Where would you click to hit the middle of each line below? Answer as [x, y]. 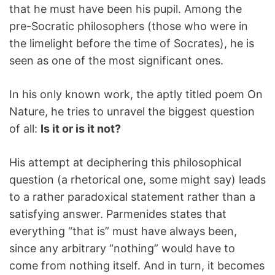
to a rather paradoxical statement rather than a [132, 197]
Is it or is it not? [81, 129]
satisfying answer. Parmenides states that [118, 214]
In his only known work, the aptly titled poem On [136, 94]
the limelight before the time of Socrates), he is [132, 43]
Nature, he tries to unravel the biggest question [132, 111]
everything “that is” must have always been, [123, 231]
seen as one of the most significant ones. [116, 60]
